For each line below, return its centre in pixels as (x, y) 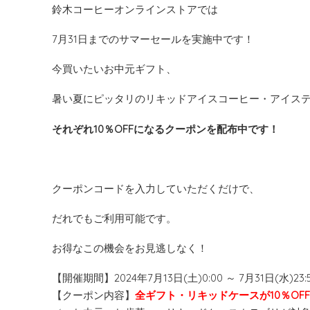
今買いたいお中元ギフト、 (114, 69)
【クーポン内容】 (93, 295)
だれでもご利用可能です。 (114, 219)
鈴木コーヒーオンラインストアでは (135, 10)
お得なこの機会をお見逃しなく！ (130, 248)
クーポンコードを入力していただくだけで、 (156, 188)
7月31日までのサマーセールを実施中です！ (153, 39)
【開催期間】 (83, 278)
